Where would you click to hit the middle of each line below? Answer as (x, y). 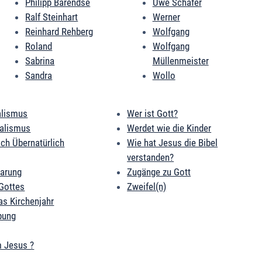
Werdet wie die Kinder (169, 128)
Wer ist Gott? (153, 114)
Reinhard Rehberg (59, 32)
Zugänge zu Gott (159, 172)
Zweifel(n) (147, 187)
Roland (39, 46)
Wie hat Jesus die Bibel (173, 143)
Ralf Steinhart (52, 17)
